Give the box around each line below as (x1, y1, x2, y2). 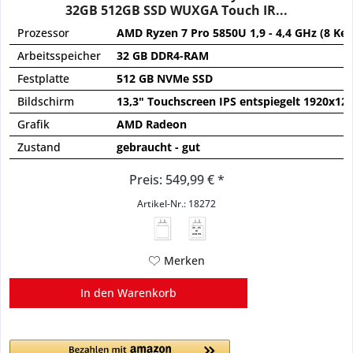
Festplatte (17, 70, 70, 86)
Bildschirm (17, 93, 75, 109)
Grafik (17, 116, 50, 132)
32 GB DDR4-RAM (117, 47, 210, 63)
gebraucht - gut (117, 139, 201, 154)
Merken (163, 252, 205, 268)
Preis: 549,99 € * (128, 170, 225, 188)
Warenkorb (117, 284, 177, 300)
